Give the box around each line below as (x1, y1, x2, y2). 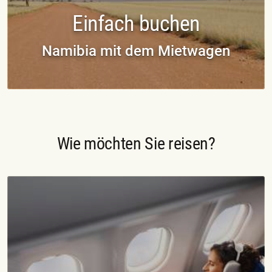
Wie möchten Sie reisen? (56, 133, 216, 154)
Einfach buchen (72, 10, 200, 36)
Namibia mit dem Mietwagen (42, 42, 230, 59)
